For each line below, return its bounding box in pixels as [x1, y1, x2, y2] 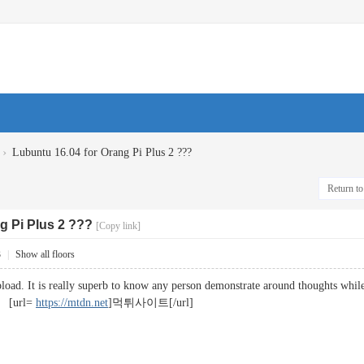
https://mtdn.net [36, 297, 108, 309]
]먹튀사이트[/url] [108, 297, 193, 309]
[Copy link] [96, 220, 141, 232]
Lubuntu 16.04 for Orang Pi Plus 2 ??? [12, 146, 192, 158]
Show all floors [15, 249, 75, 260]
